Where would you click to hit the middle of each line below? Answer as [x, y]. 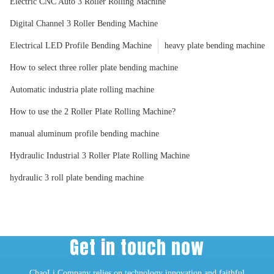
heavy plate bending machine [215, 45]
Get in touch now [137, 247]
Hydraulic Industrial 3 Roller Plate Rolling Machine [100, 155]
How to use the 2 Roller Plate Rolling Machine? [93, 111]
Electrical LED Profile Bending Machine [81, 45]
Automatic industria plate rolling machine [82, 89]
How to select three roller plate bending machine [94, 67]
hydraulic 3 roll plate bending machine [77, 177]
